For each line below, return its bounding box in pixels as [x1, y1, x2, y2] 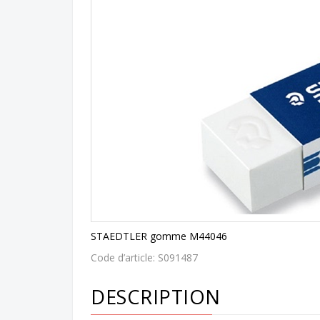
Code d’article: [91, 250, 158, 264]
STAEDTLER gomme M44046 [91, 229, 227, 243]
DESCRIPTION [91, 283, 221, 310]
